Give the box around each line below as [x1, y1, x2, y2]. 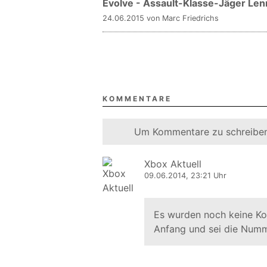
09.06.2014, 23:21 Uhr [144, 171, 226, 180]
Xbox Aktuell [144, 158, 201, 170]
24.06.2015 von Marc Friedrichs [103, 14, 219, 23]
